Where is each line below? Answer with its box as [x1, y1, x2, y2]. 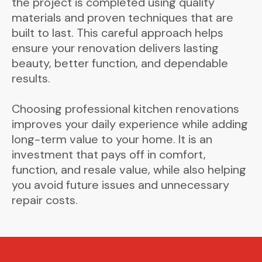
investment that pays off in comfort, [12, 146, 206, 162]
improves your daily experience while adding [12, 116, 248, 132]
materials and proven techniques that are [12, 9, 233, 25]
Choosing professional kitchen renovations [12, 101, 239, 116]
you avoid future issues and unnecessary [12, 177, 229, 192]
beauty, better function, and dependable [12, 55, 228, 71]
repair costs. [12, 192, 78, 208]
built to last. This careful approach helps [12, 25, 223, 40]
